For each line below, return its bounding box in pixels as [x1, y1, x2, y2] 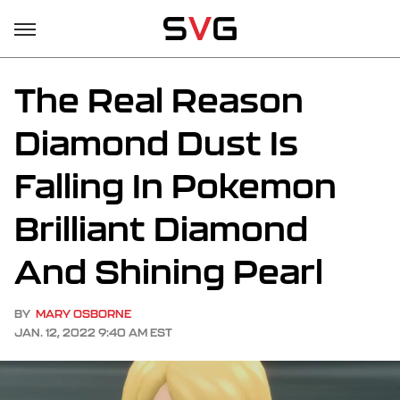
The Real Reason [14, 80, 304, 120]
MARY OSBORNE [36, 307, 131, 321]
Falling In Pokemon [14, 166, 337, 205]
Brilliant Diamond [14, 209, 308, 248]
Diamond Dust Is [14, 123, 298, 162]
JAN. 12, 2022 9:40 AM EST [14, 326, 172, 339]
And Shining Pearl [14, 252, 323, 291]
